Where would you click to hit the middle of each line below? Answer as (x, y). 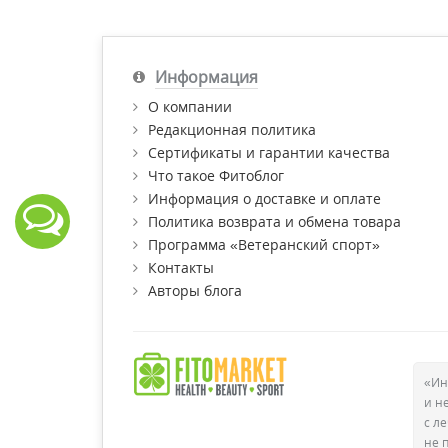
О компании (190, 107)
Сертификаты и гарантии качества (269, 153)
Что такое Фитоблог (216, 176)
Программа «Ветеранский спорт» (264, 245)
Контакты (181, 268)
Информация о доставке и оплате (264, 199)
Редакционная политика (232, 130)
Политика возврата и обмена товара (274, 222)
